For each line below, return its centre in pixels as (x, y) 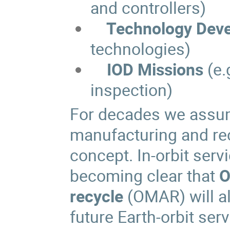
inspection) (131, 90)
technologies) (140, 49)
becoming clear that (145, 175)
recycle (97, 196)
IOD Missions (153, 69)
